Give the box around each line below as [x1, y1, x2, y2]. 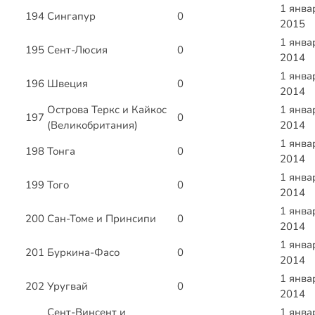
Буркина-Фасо [47, 245, 120, 260]
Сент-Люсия [47, 43, 108, 58]
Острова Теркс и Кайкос [47, 103, 167, 117]
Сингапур [47, 9, 96, 24]
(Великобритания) [47, 118, 138, 133]
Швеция [47, 77, 88, 91]
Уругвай [47, 279, 88, 294]
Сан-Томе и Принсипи [47, 212, 156, 226]
